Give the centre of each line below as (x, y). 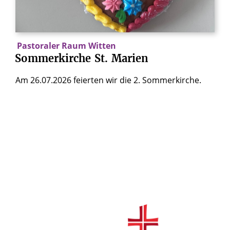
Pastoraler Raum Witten (66, 45)
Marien (130, 58)
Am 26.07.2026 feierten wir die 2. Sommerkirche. (108, 80)
